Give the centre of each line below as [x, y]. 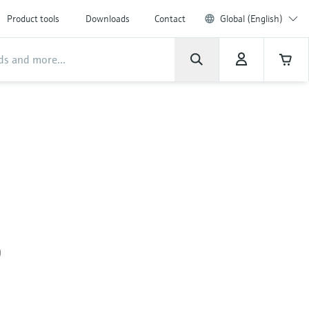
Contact [170, 19]
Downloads [108, 19]
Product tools [33, 19]
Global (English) [251, 19]
